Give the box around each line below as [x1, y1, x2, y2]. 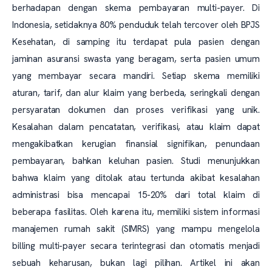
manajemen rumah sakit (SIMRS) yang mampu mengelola [12, 223, 260, 235]
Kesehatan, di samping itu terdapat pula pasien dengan [12, 36, 260, 48]
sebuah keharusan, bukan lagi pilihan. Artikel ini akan [12, 257, 260, 269]
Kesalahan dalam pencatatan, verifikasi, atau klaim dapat [12, 121, 260, 133]
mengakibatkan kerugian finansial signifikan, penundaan [12, 138, 260, 150]
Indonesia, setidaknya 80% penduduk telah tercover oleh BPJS [12, 19, 260, 31]
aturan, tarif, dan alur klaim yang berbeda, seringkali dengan [12, 87, 260, 99]
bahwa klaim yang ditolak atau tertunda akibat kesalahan [12, 172, 260, 184]
